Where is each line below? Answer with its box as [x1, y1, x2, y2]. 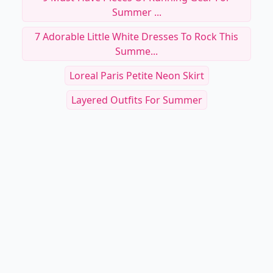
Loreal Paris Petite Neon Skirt [69, 69, 204, 82]
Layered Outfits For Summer [71, 93, 202, 107]
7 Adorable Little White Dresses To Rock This [35, 30, 238, 43]
